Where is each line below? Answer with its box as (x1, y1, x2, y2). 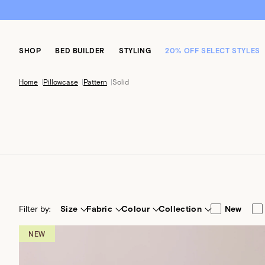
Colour (121, 203, 150, 214)
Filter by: (19, 203, 51, 214)
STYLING (119, 46, 151, 54)
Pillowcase (43, 77, 78, 86)
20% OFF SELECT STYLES (165, 46, 260, 54)
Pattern (83, 77, 107, 86)
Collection (158, 203, 202, 214)
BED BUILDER (55, 46, 105, 54)
